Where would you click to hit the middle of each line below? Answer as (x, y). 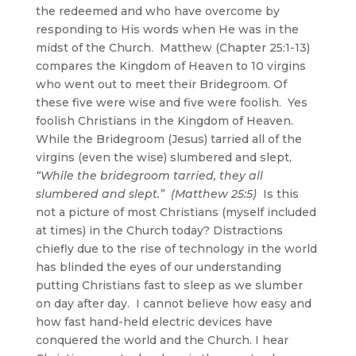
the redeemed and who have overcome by (157, 11)
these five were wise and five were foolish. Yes (171, 102)
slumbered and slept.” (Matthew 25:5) (146, 193)
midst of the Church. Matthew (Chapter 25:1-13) (172, 47)
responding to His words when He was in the (167, 29)
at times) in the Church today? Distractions (159, 230)
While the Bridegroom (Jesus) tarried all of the (168, 139)
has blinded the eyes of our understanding (158, 267)
